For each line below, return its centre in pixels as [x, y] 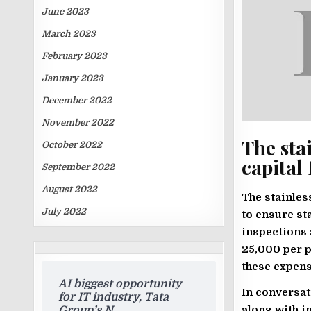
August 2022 [70, 189]
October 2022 [72, 145]
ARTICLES [180, 253]
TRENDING [181, 242]
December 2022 [77, 100]
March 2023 [69, 34]
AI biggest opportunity [120, 284]
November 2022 [78, 123]
